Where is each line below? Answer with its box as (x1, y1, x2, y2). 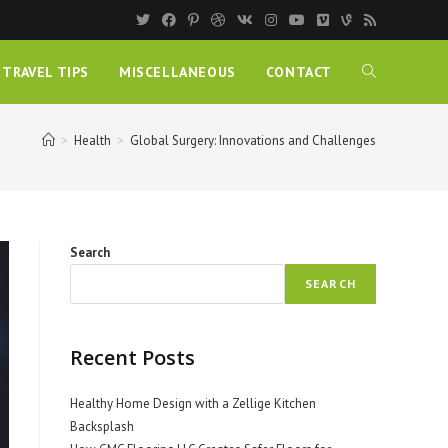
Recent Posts (70, 344, 195, 371)
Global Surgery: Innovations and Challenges (130, 131, 376, 149)
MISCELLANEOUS (118, 63, 236, 81)
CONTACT (265, 63, 332, 81)
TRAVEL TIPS (2, 63, 89, 81)
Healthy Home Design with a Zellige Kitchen (70, 395, 316, 412)
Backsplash (70, 418, 134, 435)
